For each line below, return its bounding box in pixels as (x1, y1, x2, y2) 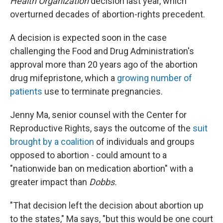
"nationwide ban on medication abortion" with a (10, 163, 193, 174)
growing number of (117, 73, 192, 83)
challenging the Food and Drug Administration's (10, 46, 194, 56)
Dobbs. (89, 177, 117, 187)
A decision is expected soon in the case (10, 32, 167, 43)
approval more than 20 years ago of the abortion (10, 59, 198, 70)
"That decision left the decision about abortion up (10, 200, 204, 211)
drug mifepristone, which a (10, 73, 117, 83)
